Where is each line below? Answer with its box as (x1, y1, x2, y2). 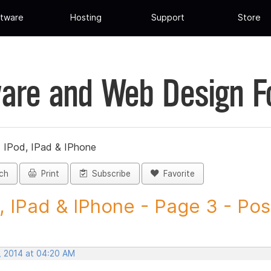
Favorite (158, 169, 195, 179)
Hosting (70, 12, 102, 23)
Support (151, 12, 184, 23)
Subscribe (87, 169, 131, 179)
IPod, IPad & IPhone (4, 141, 96, 154)
